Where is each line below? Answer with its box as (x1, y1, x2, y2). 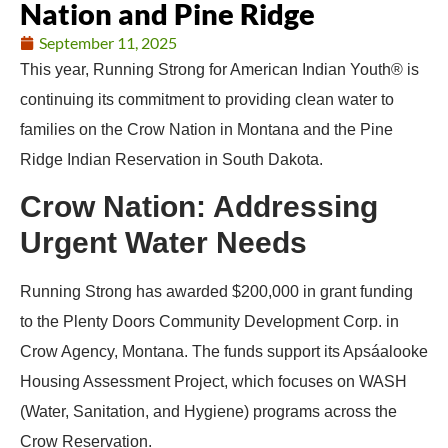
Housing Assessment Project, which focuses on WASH (20, 372, 407, 390)
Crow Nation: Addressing (20, 189, 378, 223)
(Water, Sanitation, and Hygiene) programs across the (20, 402, 397, 420)
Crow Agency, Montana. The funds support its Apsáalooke (20, 342, 428, 360)
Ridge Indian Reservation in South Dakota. (20, 150, 323, 168)
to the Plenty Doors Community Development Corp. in (20, 312, 399, 330)
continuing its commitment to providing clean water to (20, 90, 394, 108)
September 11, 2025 (39, 32, 177, 52)
